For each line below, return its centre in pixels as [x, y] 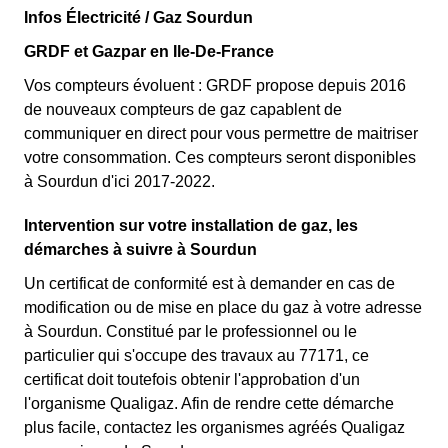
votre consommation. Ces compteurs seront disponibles [220, 157]
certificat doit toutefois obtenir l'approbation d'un [192, 379]
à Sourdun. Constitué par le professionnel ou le [190, 331]
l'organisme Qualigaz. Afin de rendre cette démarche [209, 403]
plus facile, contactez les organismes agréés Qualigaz [214, 427]
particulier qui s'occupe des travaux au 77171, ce [196, 355]
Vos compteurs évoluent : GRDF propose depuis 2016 [215, 85]
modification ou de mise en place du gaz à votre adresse [223, 307]
